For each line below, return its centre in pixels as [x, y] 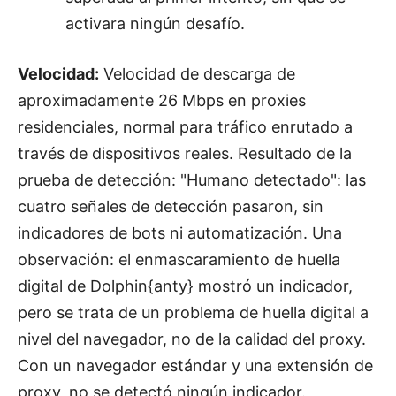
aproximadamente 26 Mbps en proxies [162, 100]
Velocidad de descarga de [197, 73]
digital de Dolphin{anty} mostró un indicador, [185, 286]
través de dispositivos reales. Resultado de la [185, 153]
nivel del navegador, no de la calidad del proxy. [192, 339]
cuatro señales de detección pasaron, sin [171, 206]
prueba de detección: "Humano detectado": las [192, 179]
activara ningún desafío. [155, 23]
